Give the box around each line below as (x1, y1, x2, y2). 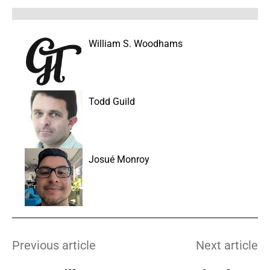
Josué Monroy (89, 153, 149, 165)
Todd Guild (89, 95, 135, 107)
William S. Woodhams (89, 37, 183, 49)
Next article (195, 237, 258, 253)
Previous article (12, 237, 96, 253)
